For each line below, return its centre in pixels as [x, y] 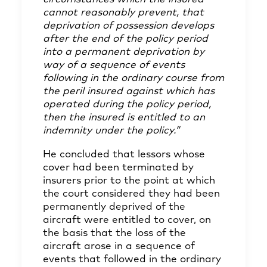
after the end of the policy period [125, 39]
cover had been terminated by [118, 168]
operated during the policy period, [127, 105]
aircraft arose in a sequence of [119, 246]
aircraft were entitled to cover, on [127, 220]
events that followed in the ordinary [132, 260]
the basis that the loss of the [114, 233]
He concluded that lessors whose [124, 155]
